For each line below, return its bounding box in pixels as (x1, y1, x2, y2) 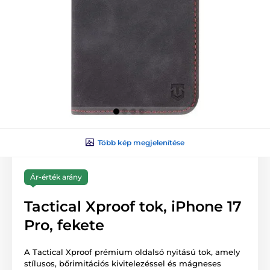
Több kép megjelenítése (98, 137, 184, 147)
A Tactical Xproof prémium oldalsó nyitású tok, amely (24, 246, 240, 257)
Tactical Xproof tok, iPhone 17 (24, 197, 242, 215)
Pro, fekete (24, 216, 104, 234)
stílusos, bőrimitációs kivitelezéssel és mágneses (24, 258, 221, 268)
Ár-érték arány (30, 172, 82, 181)
